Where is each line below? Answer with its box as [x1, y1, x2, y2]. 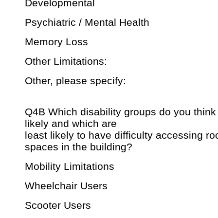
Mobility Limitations [25, 161, 114, 172]
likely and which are [25, 118, 117, 129]
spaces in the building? [25, 141, 132, 153]
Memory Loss [25, 36, 88, 48]
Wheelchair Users [25, 180, 108, 192]
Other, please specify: [25, 75, 126, 87]
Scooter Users [25, 200, 91, 211]
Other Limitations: [25, 55, 107, 67]
